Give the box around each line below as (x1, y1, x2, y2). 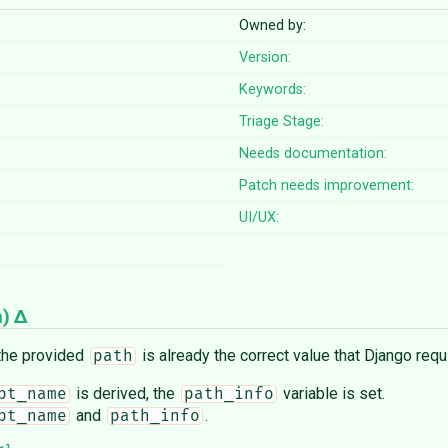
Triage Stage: (239, 113, 325, 131)
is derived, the (71, 384, 179, 404)
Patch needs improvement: (239, 177, 415, 195)
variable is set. (278, 384, 385, 404)
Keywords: (239, 81, 307, 99)
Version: (239, 49, 292, 67)
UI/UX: (239, 209, 280, 227)
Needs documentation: (239, 145, 388, 163)
